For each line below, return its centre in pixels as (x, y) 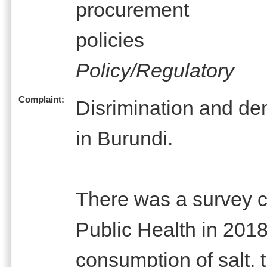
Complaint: (41, 99)
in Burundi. (124, 138)
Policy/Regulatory (155, 70)
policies (110, 40)
